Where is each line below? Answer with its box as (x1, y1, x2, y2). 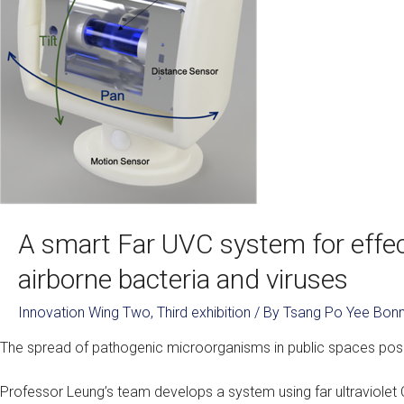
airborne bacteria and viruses (18, 263, 348, 295)
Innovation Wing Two (18, 304, 151, 321)
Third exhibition (157, 304, 251, 321)
